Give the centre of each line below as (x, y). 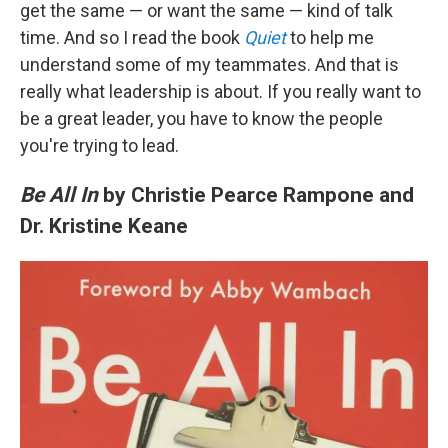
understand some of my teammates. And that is (209, 65)
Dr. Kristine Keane (104, 226)
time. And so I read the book (132, 38)
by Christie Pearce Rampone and (256, 195)
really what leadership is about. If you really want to (220, 92)
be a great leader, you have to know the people (201, 119)
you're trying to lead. (99, 146)
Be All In (59, 195)
